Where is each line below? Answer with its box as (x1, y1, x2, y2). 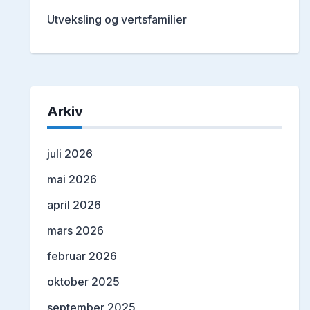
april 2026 (47, 198, 101, 212)
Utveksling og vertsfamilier (47, 12, 187, 27)
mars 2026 (47, 224, 104, 238)
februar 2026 (47, 249, 117, 264)
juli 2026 (47, 147, 93, 161)
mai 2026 (47, 172, 97, 187)
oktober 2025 (47, 275, 120, 289)
